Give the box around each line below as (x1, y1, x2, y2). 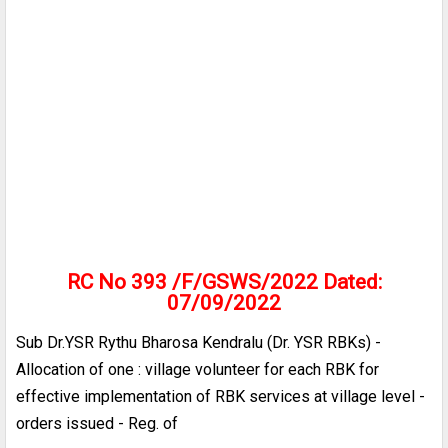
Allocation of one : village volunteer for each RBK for (16, 359, 379, 379)
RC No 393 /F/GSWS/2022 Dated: (66, 269, 382, 294)
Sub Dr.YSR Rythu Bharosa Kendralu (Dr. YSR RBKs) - (16, 332, 381, 352)
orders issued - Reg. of (16, 413, 178, 433)
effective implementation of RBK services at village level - (16, 386, 425, 406)
